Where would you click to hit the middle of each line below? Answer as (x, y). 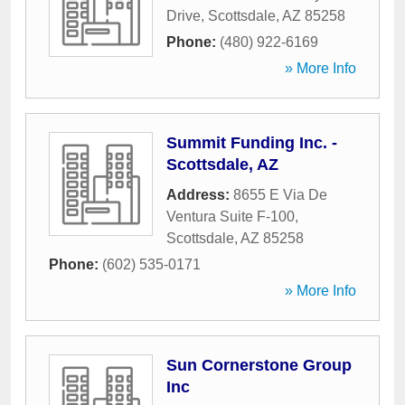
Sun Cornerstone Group (259, 365)
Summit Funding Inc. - (252, 143)
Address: (200, 195)
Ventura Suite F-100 (231, 217)
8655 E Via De (280, 195)
